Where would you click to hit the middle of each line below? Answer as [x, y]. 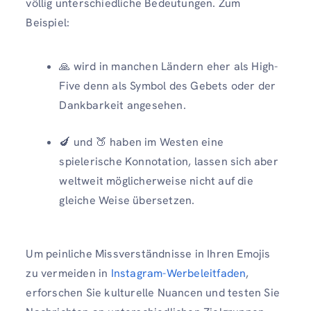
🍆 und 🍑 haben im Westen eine [141, 142]
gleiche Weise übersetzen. [127, 200]
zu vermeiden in [68, 273]
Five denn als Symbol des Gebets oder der [168, 85]
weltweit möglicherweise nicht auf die [156, 180]
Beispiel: [48, 22]
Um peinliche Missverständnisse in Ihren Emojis [148, 253]
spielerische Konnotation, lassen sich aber [169, 161]
